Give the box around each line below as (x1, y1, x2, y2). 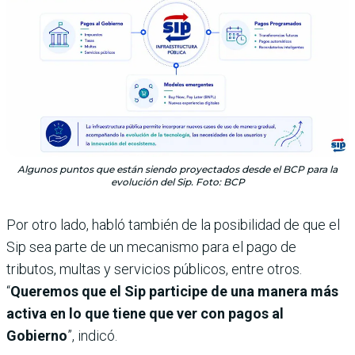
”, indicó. (67, 327, 117, 345)
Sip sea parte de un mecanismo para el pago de (6, 239, 296, 256)
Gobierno (6, 327, 67, 345)
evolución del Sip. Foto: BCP (110, 176, 245, 189)
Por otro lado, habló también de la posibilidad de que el (6, 216, 340, 234)
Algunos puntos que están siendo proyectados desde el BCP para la (17, 163, 338, 176)
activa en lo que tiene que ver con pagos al (6, 305, 284, 323)
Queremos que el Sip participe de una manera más (10, 283, 338, 300)
